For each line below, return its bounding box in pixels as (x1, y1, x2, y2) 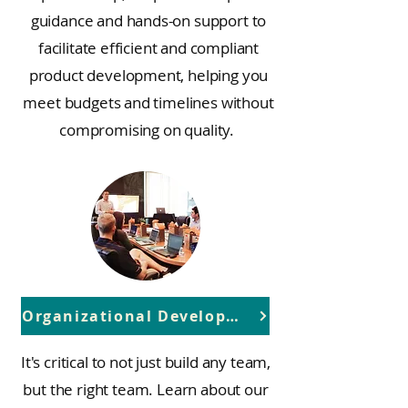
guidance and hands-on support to (30, 10, 267, 31)
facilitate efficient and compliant (37, 37, 260, 58)
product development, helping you (28, 65, 269, 86)
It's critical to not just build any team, (20, 352, 271, 372)
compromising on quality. (59, 119, 238, 140)
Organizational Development (226, 306, 240, 326)
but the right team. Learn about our (23, 379, 269, 400)
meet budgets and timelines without (23, 92, 274, 113)
